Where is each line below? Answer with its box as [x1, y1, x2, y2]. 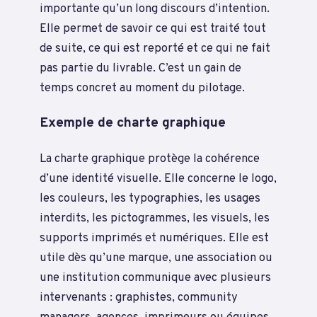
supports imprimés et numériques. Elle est [40, 231, 269, 246]
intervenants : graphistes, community [40, 290, 238, 306]
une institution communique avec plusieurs [40, 270, 271, 286]
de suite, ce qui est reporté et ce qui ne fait [40, 40, 270, 56]
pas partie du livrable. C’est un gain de [40, 60, 241, 76]
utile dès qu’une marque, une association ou [40, 250, 272, 266]
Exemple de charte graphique [40, 115, 226, 132]
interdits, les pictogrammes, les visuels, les [40, 211, 270, 226]
